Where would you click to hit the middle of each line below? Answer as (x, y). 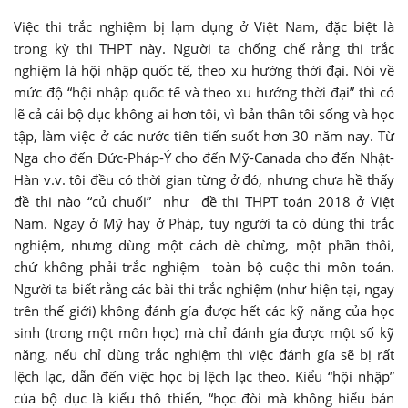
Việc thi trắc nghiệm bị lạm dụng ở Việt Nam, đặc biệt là (204, 27)
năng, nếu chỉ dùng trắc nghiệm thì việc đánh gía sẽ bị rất (204, 355)
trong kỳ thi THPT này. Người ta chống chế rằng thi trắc (204, 49)
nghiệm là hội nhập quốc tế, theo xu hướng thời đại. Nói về (204, 71)
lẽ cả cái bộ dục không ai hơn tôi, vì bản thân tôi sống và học (204, 114)
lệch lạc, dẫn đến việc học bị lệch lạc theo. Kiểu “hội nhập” (204, 377)
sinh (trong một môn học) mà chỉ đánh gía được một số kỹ (204, 333)
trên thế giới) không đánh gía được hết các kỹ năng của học (204, 311)
